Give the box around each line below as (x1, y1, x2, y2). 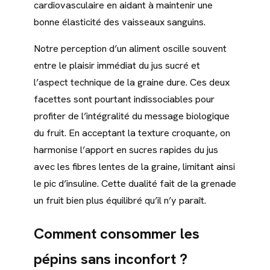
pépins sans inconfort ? (34, 250, 187, 269)
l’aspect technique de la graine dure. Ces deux (34, 76, 230, 89)
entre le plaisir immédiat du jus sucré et (34, 59, 200, 72)
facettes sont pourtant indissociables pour (34, 93, 215, 106)
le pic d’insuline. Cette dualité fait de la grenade (34, 177, 236, 190)
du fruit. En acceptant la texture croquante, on (34, 127, 230, 140)
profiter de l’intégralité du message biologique (34, 110, 230, 123)
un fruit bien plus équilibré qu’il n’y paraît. (34, 194, 206, 207)
